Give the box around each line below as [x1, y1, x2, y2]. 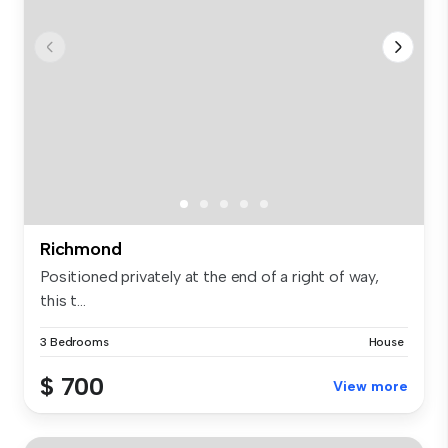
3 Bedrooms [40, 335, 109, 350]
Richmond [40, 238, 122, 261]
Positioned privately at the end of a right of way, [40, 267, 379, 287]
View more [333, 378, 408, 396]
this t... [40, 291, 86, 311]
